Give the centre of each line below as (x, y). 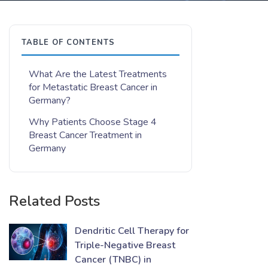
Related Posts (54, 201)
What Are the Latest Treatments (98, 74)
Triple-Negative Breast (125, 245)
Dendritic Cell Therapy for (132, 231)
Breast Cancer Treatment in (85, 135)
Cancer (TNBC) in (113, 260)
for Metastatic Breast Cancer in (93, 87)
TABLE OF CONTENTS (68, 42)
